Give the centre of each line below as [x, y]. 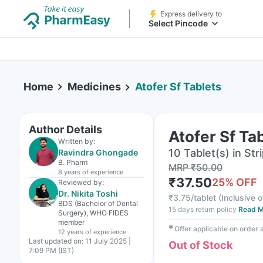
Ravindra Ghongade [98, 152]
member [71, 222]
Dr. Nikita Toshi [88, 193]
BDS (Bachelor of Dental [98, 203]
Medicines [94, 87]
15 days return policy [203, 209]
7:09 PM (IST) [51, 250]
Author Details [65, 129]
